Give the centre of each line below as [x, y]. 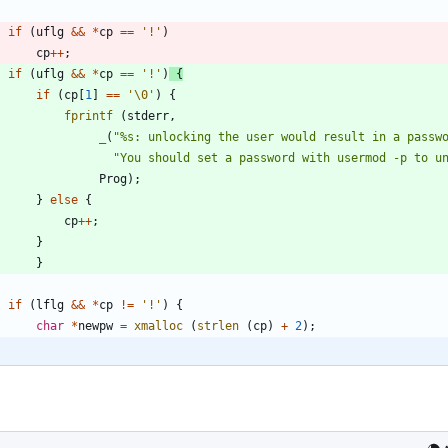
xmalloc [158, 325]
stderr [148, 115]
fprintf [88, 115]
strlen [218, 325]
